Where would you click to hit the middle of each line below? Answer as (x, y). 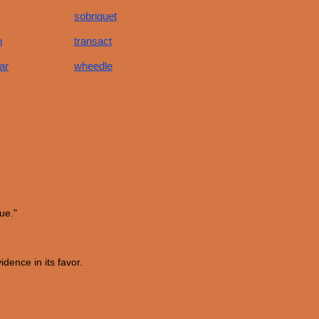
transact (93, 41)
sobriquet (95, 16)
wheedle (93, 66)
